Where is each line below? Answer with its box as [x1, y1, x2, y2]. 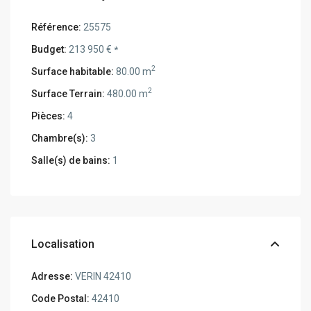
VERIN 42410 [73, 270, 132, 282]
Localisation [31, 237, 95, 251]
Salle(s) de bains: [31, 154, 111, 166]
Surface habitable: [31, 65, 115, 77]
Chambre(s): [31, 132, 89, 144]
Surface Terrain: [31, 87, 106, 99]
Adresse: [31, 270, 74, 282]
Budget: [31, 43, 67, 55]
